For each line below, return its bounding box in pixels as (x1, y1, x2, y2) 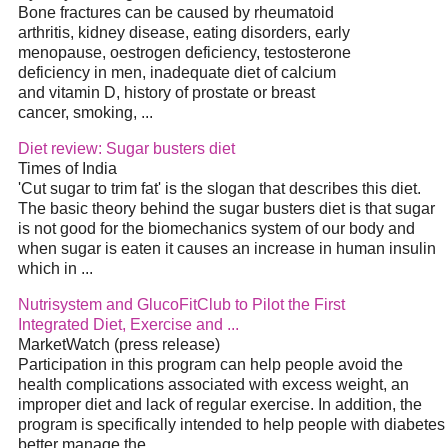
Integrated (18, 316, 93, 334)
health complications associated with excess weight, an (18, 376, 409, 394)
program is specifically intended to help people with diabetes (18, 416, 445, 434)
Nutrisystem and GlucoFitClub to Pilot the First (18, 296, 345, 314)
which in (18, 260, 81, 278)
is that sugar (345, 200, 435, 218)
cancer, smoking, (18, 104, 141, 122)
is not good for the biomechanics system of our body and (18, 220, 415, 238)
